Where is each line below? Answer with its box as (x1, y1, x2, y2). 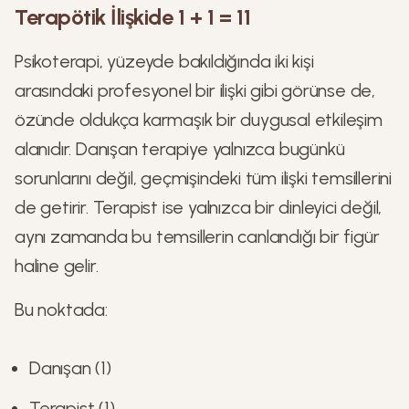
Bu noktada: (15, 299, 108, 320)
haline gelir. (15, 255, 99, 277)
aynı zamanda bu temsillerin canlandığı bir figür (15, 225, 380, 247)
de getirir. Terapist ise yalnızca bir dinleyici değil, (15, 196, 383, 218)
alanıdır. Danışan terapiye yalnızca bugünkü (15, 138, 345, 160)
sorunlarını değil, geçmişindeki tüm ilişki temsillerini (15, 167, 393, 189)
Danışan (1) (29, 357, 111, 379)
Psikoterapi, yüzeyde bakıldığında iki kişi (15, 50, 314, 72)
